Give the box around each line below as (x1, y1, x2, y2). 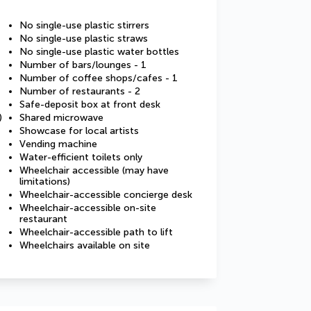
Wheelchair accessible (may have (19, 165, 169, 176)
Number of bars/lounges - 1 (19, 59, 146, 71)
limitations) (19, 176, 70, 187)
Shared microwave (19, 112, 103, 124)
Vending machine (19, 138, 97, 150)
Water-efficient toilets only (19, 151, 142, 163)
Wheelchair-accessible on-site (19, 202, 156, 214)
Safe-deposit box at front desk (19, 99, 160, 110)
